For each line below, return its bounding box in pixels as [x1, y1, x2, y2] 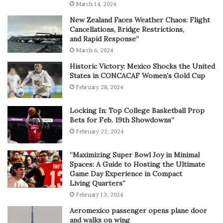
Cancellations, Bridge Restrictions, [70, 25, 184, 34]
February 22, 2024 [76, 128, 123, 135]
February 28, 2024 [76, 84, 123, 91]
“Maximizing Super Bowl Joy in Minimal [70, 150, 200, 160]
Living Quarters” [70, 179, 125, 188]
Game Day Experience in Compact [70, 169, 182, 179]
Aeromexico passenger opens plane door [70, 206, 207, 216]
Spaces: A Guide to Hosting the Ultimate [70, 160, 205, 169]
